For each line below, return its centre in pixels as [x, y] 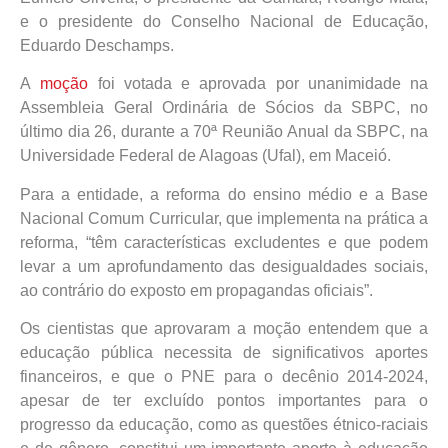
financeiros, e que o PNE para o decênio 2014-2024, [224, 377]
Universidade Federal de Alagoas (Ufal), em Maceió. [205, 156]
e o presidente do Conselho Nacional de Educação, [224, 21]
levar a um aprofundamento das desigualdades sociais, [224, 266]
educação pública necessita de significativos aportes [224, 353]
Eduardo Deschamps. [97, 45]
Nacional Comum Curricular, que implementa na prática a [224, 218]
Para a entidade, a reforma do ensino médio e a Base [224, 194]
